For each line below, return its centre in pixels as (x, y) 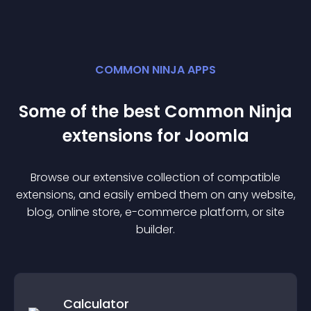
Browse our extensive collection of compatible (155, 177)
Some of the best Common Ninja (155, 111)
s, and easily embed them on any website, (182, 195)
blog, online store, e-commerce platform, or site (155, 212)
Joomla (217, 136)
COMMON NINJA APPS (155, 70)
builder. (155, 229)
